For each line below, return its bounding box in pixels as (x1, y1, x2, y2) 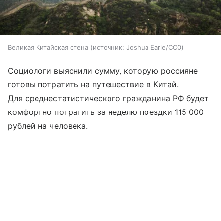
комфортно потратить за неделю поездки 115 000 (8, 107, 204, 117)
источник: (93, 43, 124, 51)
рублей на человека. (8, 120, 88, 131)
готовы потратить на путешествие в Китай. (8, 79, 179, 89)
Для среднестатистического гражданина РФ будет (8, 93, 209, 103)
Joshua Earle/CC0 (126, 43, 181, 51)
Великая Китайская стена (8, 43, 88, 51)
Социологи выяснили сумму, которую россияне (8, 65, 198, 75)
